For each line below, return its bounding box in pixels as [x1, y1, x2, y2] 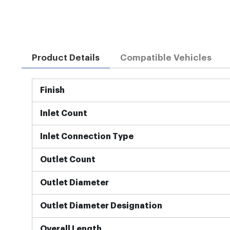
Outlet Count [40, 155, 95, 164]
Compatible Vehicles [120, 53, 212, 62]
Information [31, 92, 78, 101]
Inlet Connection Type [40, 132, 133, 141]
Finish [40, 86, 65, 94]
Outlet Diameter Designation [40, 201, 162, 210]
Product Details [31, 53, 100, 62]
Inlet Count [40, 109, 87, 118]
